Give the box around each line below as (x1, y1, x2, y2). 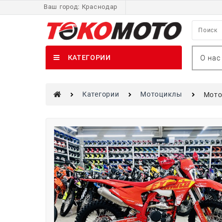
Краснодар (81, 3, 118, 10)
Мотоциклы (140, 90, 182, 99)
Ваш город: (44, 3, 80, 10)
